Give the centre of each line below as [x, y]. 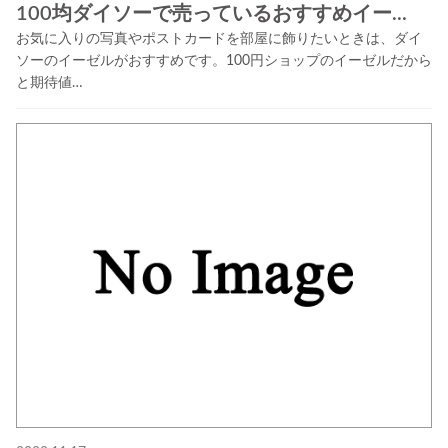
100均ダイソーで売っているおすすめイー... [211, 14]
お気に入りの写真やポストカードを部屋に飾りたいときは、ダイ [218, 39]
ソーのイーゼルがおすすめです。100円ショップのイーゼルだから [223, 61]
